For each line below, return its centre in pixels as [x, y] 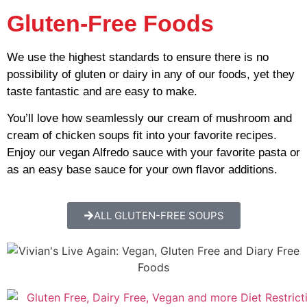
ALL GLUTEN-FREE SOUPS [159, 215]
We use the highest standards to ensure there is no [138, 58]
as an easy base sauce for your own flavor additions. [142, 170]
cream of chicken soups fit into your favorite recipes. [142, 136]
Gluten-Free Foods [110, 24]
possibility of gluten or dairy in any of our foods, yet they [151, 75]
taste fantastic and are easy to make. [102, 92]
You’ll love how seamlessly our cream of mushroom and [149, 119]
